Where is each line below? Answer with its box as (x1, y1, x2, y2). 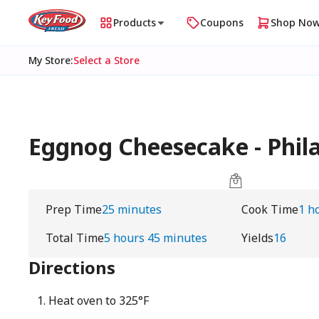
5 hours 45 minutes (104, 230, 207, 246)
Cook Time (241, 202, 298, 217)
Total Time (46, 230, 104, 246)
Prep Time (46, 202, 102, 217)
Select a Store (73, 53, 140, 67)
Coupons (200, 16, 244, 29)
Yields (241, 230, 273, 246)
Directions (28, 256, 115, 279)
